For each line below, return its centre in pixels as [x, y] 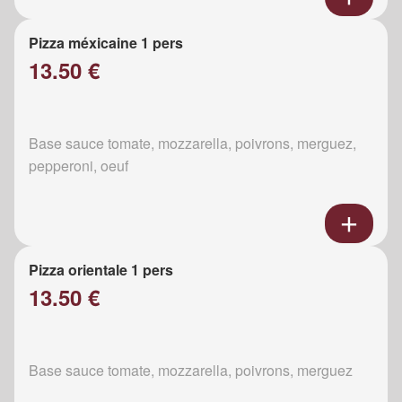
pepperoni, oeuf [79, 166]
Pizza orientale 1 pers [101, 270]
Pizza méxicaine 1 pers [106, 43]
